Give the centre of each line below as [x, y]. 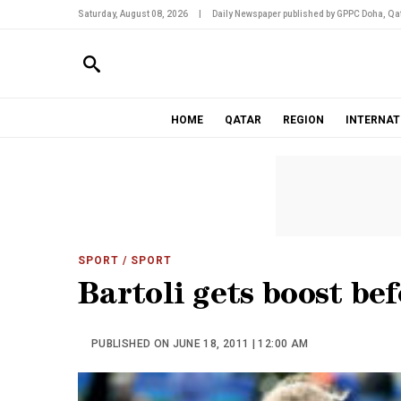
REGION [303, 120]
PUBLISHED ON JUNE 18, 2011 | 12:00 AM [200, 344]
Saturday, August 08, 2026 [133, 14]
